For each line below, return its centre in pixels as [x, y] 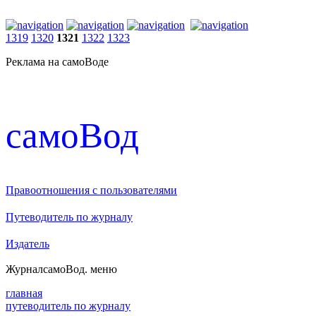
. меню [101, 269]
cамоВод [72, 135]
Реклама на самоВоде [57, 61]
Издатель [28, 243]
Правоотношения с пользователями [91, 190]
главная [24, 293]
